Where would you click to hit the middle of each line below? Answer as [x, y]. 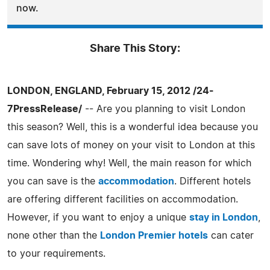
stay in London [224, 217]
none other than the [54, 235]
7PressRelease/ [45, 109]
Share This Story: [135, 49]
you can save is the [53, 181]
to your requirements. [56, 253]
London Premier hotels [154, 235]
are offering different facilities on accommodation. [123, 199]
